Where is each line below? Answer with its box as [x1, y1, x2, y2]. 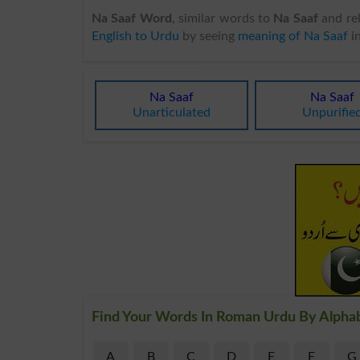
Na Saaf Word [92, 11, 172, 25]
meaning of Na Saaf [238, 29, 348, 43]
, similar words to [171, 11, 274, 25]
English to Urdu [92, 29, 179, 43]
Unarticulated [133, 105, 211, 119]
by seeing [179, 29, 238, 43]
